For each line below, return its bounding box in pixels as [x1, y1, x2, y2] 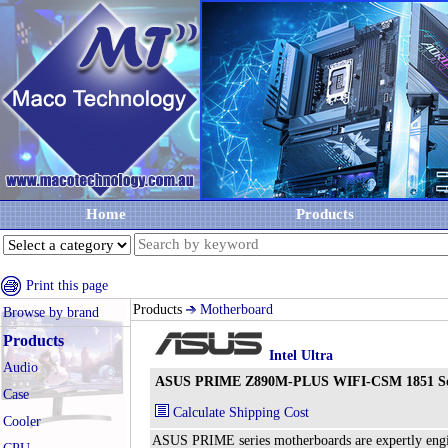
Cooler [3, 414, 41, 429]
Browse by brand [3, 305, 99, 320]
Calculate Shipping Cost [169, 405, 309, 420]
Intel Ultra [269, 348, 333, 363]
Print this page [26, 278, 108, 293]
